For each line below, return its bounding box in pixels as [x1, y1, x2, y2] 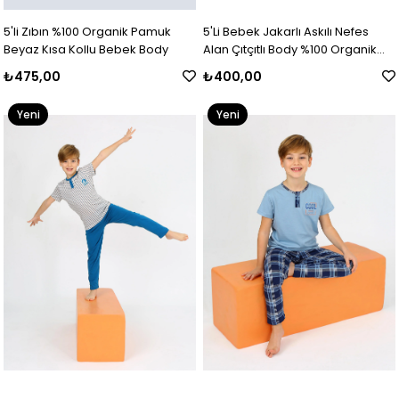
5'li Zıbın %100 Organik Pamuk [4, 23, 172, 41]
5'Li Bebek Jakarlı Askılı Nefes [203, 23, 370, 41]
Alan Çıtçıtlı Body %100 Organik [203, 41, 378, 59]
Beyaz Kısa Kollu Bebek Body [4, 41, 169, 59]
